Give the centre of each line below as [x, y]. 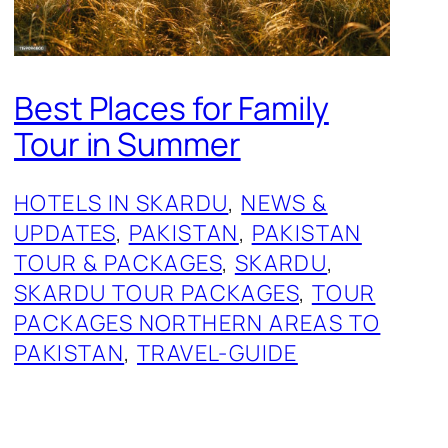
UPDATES [65, 233]
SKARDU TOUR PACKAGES [156, 293]
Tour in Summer [127, 143]
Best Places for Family [171, 107]
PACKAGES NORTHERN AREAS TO [197, 323]
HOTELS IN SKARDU [121, 203]
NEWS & [284, 203]
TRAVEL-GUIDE [217, 353]
